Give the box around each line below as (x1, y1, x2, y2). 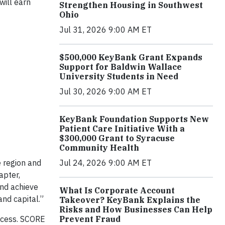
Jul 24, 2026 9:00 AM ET (59, 158, 152, 168)
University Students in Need (59, 71, 178, 81)
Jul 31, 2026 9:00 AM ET (59, 25, 152, 35)
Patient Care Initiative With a (59, 124, 185, 134)
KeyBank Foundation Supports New (59, 114, 209, 124)
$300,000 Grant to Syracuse (59, 133, 175, 143)
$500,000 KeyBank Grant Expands (59, 52, 202, 62)
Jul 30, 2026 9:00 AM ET (59, 86, 152, 96)
